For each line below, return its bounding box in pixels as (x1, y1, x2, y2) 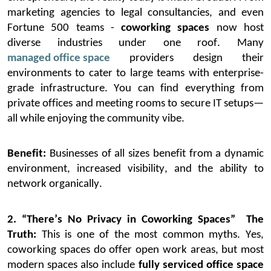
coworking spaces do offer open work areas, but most (7, 244, 264, 256)
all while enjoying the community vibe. (7, 113, 184, 125)
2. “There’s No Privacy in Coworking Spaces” (7, 214, 235, 226)
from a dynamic (185, 148, 264, 160)
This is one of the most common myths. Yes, (36, 229, 264, 241)
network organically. (7, 178, 102, 191)
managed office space (7, 52, 110, 64)
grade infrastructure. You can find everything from (7, 82, 264, 94)
